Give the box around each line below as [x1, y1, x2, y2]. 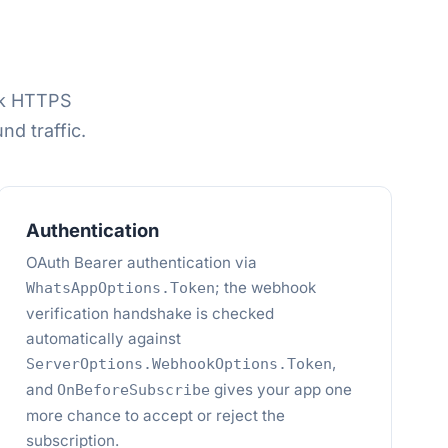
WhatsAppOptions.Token [26, 279, 216, 297]
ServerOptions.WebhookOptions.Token [26, 355, 333, 373]
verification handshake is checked [26, 304, 275, 323]
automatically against [26, 329, 182, 348]
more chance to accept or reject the [26, 406, 286, 425]
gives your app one [210, 380, 353, 399]
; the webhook [215, 278, 317, 297]
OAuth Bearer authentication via [26, 253, 258, 272]
